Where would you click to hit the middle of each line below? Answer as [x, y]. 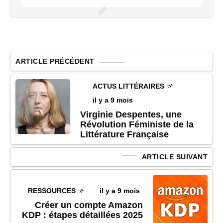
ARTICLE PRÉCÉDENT [55, 61]
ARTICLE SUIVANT [174, 157]
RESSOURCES [52, 191]
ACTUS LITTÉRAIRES [128, 86]
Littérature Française [124, 134]
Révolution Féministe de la [137, 124]
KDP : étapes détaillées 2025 [82, 215]
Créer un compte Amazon [89, 205]
